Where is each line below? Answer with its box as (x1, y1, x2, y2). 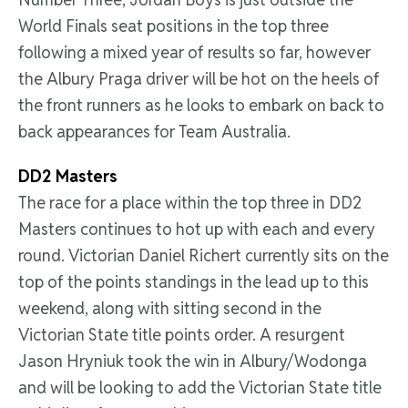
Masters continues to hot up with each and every (18, 219, 375, 240)
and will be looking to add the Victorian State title (18, 377, 382, 399)
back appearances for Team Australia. (18, 121, 291, 143)
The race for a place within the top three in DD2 (18, 192, 362, 214)
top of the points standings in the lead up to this (18, 271, 369, 293)
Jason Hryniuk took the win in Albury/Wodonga (18, 351, 367, 372)
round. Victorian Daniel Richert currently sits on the (18, 245, 389, 267)
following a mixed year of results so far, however (18, 42, 371, 64)
